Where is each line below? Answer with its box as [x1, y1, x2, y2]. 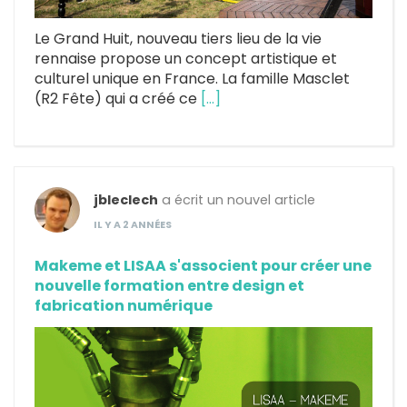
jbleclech [94, 191, 158, 210]
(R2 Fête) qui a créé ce [35, 88, 201, 110]
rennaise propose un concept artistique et [35, 48, 337, 70]
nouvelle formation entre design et [35, 275, 304, 297]
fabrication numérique [35, 295, 213, 317]
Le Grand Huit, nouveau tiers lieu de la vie [35, 28, 322, 50]
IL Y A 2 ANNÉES [94, 218, 172, 233]
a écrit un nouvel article [158, 191, 315, 210]
